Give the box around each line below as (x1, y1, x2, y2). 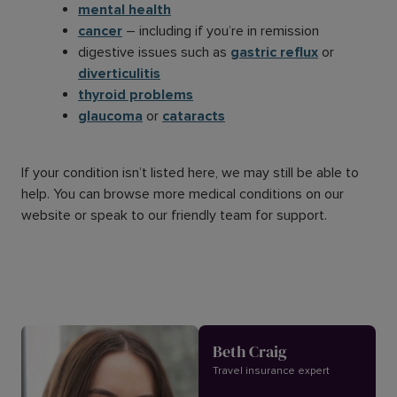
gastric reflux (230, 43, 318, 62)
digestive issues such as (78, 43, 230, 62)
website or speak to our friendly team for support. (21, 206, 327, 225)
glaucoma (78, 107, 143, 126)
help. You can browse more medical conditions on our (21, 185, 344, 204)
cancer (78, 22, 122, 41)
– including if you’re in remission (122, 22, 319, 41)
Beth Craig (213, 340, 287, 363)
